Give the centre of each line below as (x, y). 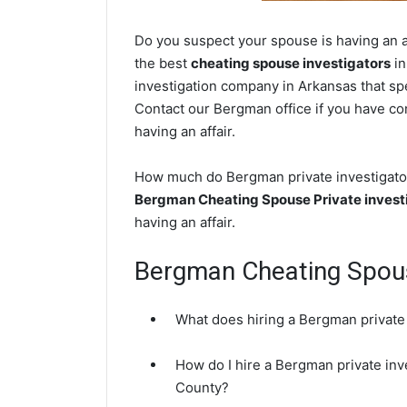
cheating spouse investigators (291, 64)
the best (163, 64)
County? (202, 388)
